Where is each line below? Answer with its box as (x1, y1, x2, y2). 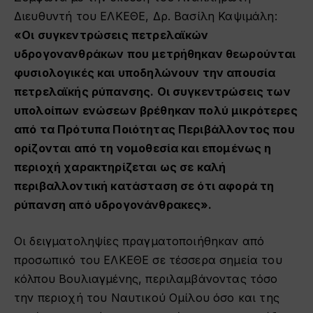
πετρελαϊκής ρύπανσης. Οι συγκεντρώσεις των (14, 85, 291, 99)
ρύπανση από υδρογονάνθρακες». (14, 198, 212, 212)
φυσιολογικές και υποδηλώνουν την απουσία (14, 66, 276, 80)
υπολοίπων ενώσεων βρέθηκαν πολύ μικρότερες (14, 103, 298, 118)
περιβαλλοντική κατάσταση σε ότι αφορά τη (14, 179, 275, 194)
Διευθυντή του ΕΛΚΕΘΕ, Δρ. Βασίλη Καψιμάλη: (14, 9, 277, 24)
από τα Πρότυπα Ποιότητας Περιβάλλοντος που (14, 122, 295, 137)
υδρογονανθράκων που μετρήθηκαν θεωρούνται (14, 47, 296, 61)
